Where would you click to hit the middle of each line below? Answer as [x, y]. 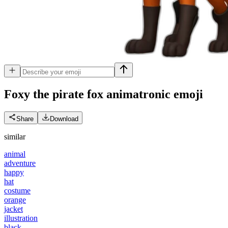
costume [17, 190]
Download [64, 119]
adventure [20, 163]
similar [15, 136]
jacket [13, 209]
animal [15, 154]
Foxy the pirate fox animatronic [87, 94]
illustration [21, 218]
